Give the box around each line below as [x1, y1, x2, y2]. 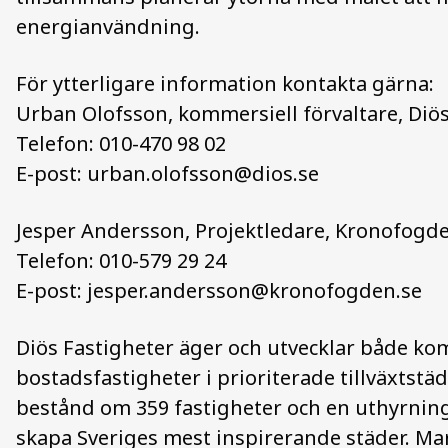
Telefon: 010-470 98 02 [16, 130, 226, 157]
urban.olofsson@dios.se [87, 160, 319, 187]
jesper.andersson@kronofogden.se [87, 277, 422, 304]
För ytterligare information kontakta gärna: [16, 70, 434, 97]
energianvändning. [16, 13, 205, 40]
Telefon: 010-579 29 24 [16, 247, 226, 274]
